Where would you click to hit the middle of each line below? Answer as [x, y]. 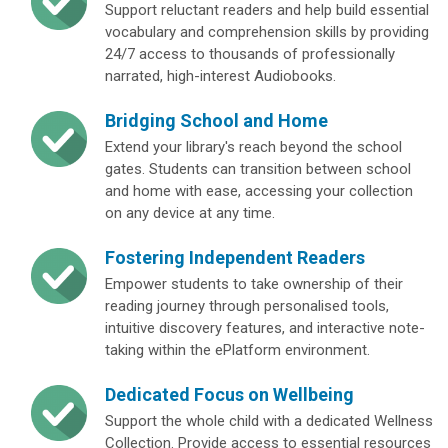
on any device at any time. [190, 212]
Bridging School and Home [216, 120]
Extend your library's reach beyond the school [253, 146]
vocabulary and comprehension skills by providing [267, 31]
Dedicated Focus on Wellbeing [229, 394]
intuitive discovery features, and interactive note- [265, 327]
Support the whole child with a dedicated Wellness [269, 420]
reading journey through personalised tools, [247, 305]
